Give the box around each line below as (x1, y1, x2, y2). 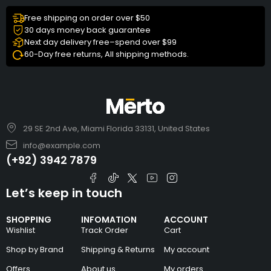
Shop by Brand (6, 244, 64, 256)
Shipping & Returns (81, 244, 155, 256)
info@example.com (22, 139, 100, 151)
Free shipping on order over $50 (24, 12, 150, 24)
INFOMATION (81, 214, 137, 226)
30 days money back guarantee (24, 24, 151, 36)
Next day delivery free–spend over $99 (24, 36, 177, 48)
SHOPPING (6, 214, 51, 226)
